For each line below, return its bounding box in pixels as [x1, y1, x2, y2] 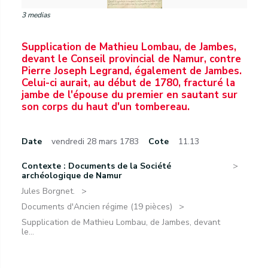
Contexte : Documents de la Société [22, 160, 171, 172]
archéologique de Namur [22, 170, 122, 181]
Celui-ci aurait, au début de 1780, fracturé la [22, 76, 235, 90]
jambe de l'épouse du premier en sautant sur [22, 88, 237, 102]
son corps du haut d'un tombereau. [22, 100, 190, 114]
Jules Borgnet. [22, 185, 75, 197]
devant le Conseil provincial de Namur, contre [22, 52, 241, 66]
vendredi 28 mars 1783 [51, 136, 139, 147]
